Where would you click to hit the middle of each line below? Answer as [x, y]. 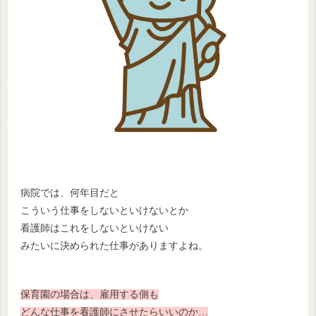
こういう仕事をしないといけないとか [104, 211]
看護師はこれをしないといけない [95, 229]
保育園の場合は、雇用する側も [90, 294]
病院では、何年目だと [70, 193]
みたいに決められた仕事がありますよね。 [114, 246]
